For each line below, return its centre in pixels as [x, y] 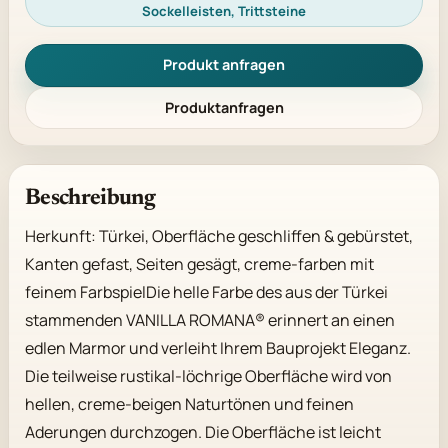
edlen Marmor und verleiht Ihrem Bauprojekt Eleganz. [218, 348]
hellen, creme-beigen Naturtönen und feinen [189, 404]
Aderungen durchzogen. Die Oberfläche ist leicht [203, 432]
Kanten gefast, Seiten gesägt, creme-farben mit [199, 264]
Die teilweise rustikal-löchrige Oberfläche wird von [208, 376]
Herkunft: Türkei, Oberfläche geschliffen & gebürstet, [219, 236]
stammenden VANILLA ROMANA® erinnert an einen [210, 320]
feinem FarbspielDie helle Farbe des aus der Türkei [206, 292]
